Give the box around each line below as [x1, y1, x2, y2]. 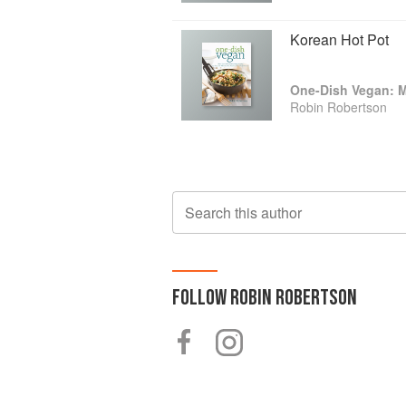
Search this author [185, 202, 302, 223]
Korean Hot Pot [290, 29, 389, 50]
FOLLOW [172, 285, 230, 311]
